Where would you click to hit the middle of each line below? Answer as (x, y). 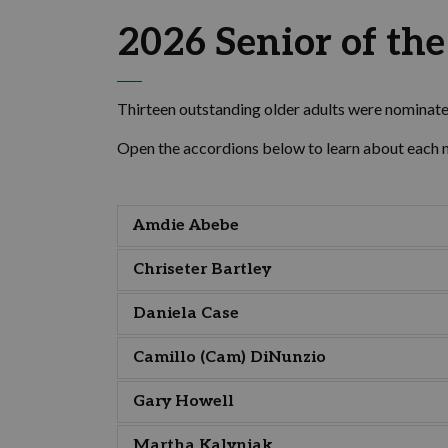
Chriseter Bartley (202, 269)
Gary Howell (183, 401)
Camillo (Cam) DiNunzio (229, 357)
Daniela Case (186, 313)
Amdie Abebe (186, 225)
